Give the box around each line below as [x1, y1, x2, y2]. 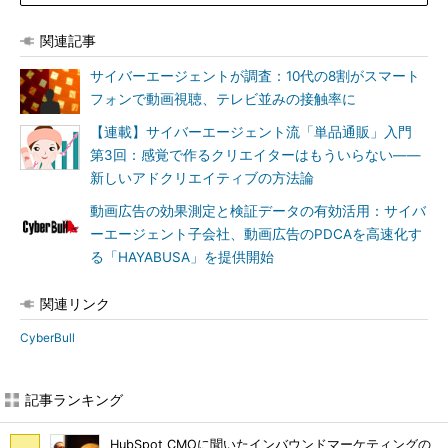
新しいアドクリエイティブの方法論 [90, 170, 314, 186]
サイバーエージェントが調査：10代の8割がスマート [90, 68, 420, 84]
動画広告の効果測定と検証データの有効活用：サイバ [90, 203, 426, 219]
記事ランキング [25, 391, 123, 408]
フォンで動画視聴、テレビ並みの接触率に [90, 91, 356, 107]
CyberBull [20, 330, 75, 345]
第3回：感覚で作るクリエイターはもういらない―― [90, 147, 421, 163]
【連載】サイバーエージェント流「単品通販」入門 [90, 124, 426, 140]
